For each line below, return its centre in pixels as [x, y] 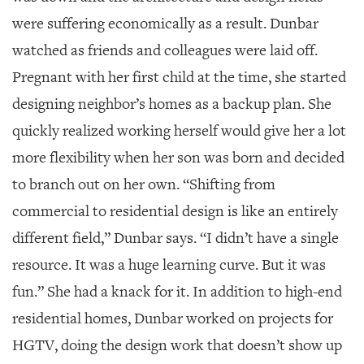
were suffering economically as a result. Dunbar [165, 23]
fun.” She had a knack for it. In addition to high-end [177, 291]
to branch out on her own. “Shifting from [144, 184]
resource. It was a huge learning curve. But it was [169, 264]
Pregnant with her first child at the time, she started [179, 77]
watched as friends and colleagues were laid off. [165, 50]
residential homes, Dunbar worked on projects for [173, 318]
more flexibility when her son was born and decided [178, 157]
